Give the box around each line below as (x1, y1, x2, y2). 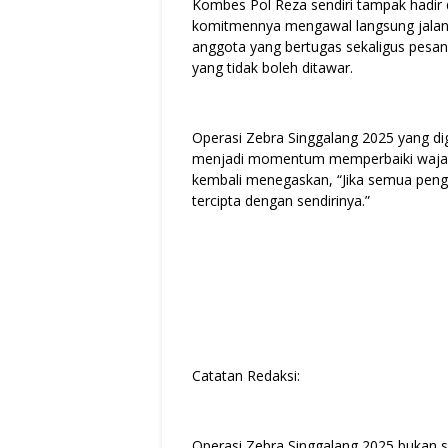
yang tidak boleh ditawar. (192, 57, 353, 77)
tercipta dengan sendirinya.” (192, 190, 370, 210)
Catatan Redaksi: (192, 365, 300, 385)
